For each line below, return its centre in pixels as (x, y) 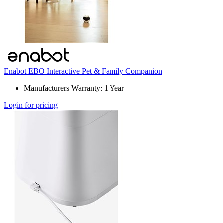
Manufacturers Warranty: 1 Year (74, 88)
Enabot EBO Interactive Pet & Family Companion (83, 71)
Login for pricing (31, 105)
